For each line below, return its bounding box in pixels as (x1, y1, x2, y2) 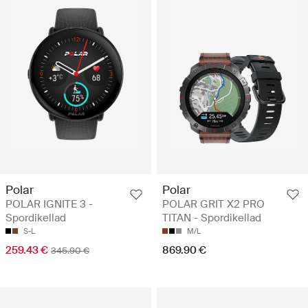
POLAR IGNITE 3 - (5, 197, 93, 211)
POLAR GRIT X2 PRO (162, 197, 265, 211)
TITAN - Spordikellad (162, 210, 261, 225)
